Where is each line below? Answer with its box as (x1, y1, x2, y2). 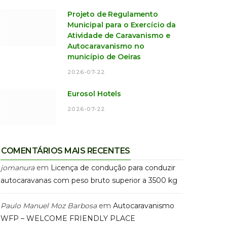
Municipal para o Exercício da (67, 20, 176, 30)
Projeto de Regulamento (67, 10, 158, 19)
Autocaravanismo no (67, 42, 144, 51)
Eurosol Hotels (67, 89, 122, 99)
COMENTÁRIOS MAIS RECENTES (1, 146, 130, 156)
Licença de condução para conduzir (51, 163, 175, 173)
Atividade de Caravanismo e (67, 31, 170, 41)
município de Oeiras (67, 52, 141, 62)
